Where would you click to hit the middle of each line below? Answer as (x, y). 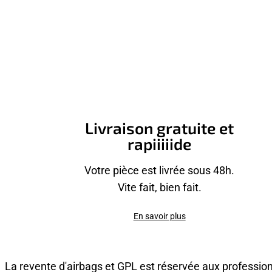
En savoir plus (159, 216)
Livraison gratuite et (160, 128)
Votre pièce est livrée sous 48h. (160, 170)
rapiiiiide (160, 144)
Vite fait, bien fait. (159, 187)
